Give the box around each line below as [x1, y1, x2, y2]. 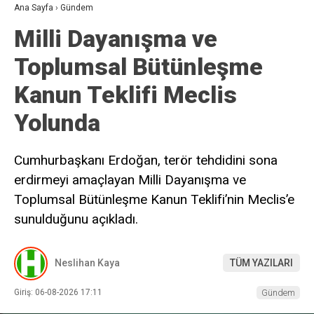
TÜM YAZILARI [230, 257, 293, 269]
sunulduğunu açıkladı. [14, 211, 138, 227]
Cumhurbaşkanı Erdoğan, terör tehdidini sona [14, 152, 278, 168]
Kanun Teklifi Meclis [14, 81, 237, 109]
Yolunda [14, 109, 100, 137]
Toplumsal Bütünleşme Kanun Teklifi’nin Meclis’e [14, 191, 294, 207]
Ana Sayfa [14, 3, 53, 13]
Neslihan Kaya [55, 257, 120, 269]
